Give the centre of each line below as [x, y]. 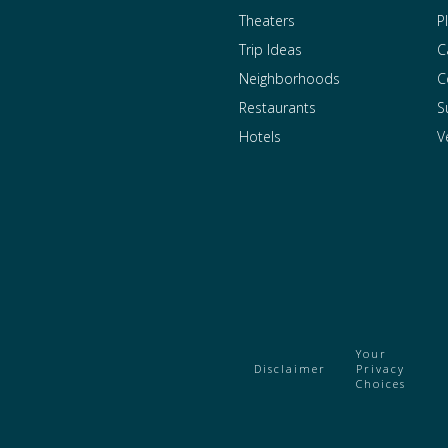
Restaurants [277, 107]
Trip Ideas [270, 49]
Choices [380, 383]
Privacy [380, 368]
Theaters [266, 20]
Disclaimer [289, 368]
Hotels [259, 136]
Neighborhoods [289, 78]
